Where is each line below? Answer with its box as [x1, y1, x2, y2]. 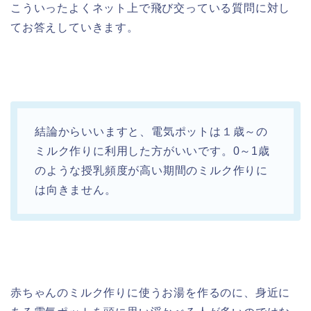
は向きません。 [35, 184, 117, 196]
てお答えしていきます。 [10, 22, 139, 34]
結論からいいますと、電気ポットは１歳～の [35, 126, 268, 138]
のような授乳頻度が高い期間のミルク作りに [35, 165, 268, 177]
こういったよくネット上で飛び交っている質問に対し [10, 2, 291, 15]
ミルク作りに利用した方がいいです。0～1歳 [35, 145, 270, 158]
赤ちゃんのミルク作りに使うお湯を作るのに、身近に [10, 287, 291, 299]
